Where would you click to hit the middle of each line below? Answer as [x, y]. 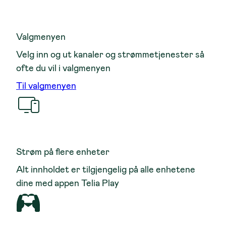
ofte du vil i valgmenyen [63, 68]
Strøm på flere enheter [63, 152]
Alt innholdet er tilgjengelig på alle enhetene [106, 169]
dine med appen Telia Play [68, 183]
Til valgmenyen [46, 86]
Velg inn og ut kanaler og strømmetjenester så [110, 54]
